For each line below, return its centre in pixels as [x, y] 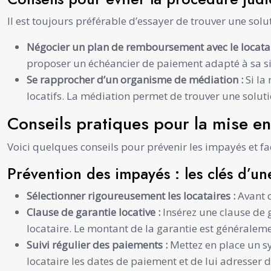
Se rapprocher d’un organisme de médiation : [136, 79]
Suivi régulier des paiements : [98, 244]
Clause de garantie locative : [95, 212]
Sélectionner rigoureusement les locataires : [132, 195]
